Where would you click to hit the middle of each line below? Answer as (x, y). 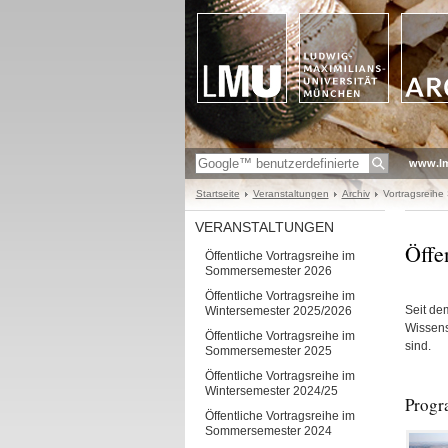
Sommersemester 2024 (268, 431)
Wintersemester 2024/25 (271, 391)
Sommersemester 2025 (268, 351)
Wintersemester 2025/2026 (278, 311)
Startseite (217, 193)
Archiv (355, 193)
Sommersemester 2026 (268, 271)
